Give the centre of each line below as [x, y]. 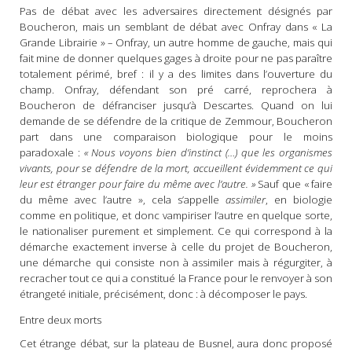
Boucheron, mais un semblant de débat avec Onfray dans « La [176, 26]
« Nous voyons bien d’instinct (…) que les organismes [208, 152]
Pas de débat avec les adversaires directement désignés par [176, 11]
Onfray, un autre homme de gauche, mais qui [223, 42]
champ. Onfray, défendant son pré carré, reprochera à [176, 89]
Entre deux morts [60, 319]
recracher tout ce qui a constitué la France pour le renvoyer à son [176, 278]
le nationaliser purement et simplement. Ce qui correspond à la [176, 231]
